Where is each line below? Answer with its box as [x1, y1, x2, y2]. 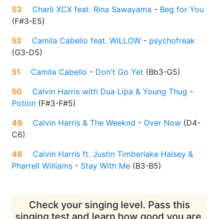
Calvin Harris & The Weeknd [33, 118, 135, 128]
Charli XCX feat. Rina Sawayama [32, 4, 152, 15]
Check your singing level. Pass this [29, 199, 190, 211]
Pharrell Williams [12, 161, 72, 171]
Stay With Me [81, 161, 130, 171]
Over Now [144, 118, 181, 128]
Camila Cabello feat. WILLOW [32, 36, 141, 46]
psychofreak [149, 36, 195, 46]
